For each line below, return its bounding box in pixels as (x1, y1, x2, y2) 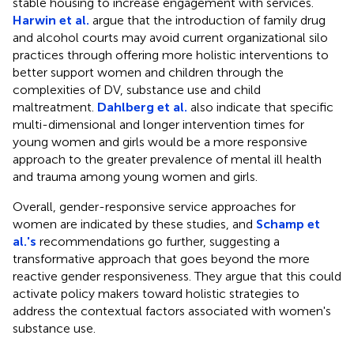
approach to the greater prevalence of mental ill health (13, 151, 322, 167)
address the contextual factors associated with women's (13, 303, 331, 318)
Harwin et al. (13, 12, 89, 28)
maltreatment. (13, 99, 97, 115)
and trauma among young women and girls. (13, 168, 258, 184)
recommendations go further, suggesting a (36, 233, 280, 249)
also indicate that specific (187, 99, 333, 115)
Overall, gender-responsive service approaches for (13, 198, 296, 214)
